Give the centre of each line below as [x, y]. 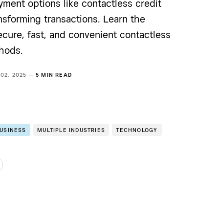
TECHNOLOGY [137, 130]
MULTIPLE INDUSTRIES [71, 130]
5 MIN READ [54, 75]
